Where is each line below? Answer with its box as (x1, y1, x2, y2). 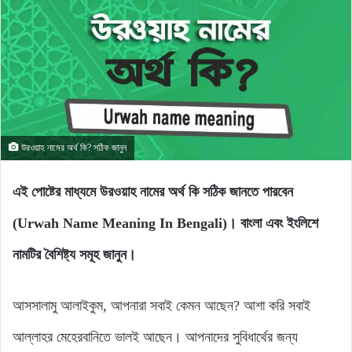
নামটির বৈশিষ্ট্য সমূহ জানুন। (13, 247, 136, 263)
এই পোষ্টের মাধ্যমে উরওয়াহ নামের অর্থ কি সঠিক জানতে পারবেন (13, 184, 293, 200)
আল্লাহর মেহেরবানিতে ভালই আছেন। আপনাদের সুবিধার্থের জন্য (13, 329, 298, 346)
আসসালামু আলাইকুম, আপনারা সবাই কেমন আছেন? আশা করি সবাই (13, 298, 310, 314)
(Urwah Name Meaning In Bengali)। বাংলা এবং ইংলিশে (13, 215, 318, 232)
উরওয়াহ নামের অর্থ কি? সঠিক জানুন (19, 143, 126, 154)
